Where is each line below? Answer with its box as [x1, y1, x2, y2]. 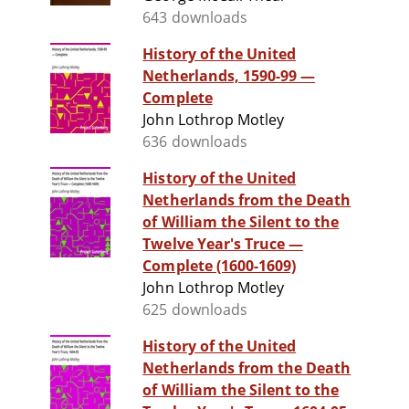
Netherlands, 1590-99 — [142, 66, 316, 87]
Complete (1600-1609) [142, 256, 297, 277]
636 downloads [142, 131, 247, 152]
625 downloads [142, 299, 247, 320]
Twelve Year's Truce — [142, 234, 304, 255]
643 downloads [142, 7, 247, 28]
